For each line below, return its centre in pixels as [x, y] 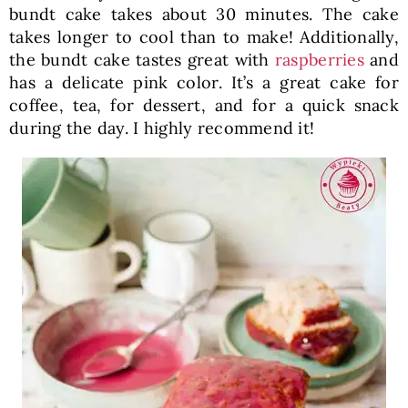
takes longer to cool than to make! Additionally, [204, 37]
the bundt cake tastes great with [142, 60]
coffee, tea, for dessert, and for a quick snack [204, 106]
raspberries [319, 60]
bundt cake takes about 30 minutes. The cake [204, 15]
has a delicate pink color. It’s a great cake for [204, 83]
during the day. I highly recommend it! [162, 128]
